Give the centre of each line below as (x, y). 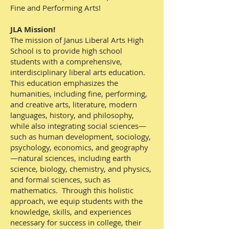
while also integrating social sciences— (78, 126)
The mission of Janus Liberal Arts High (77, 40)
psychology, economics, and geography (79, 147)
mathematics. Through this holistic (72, 190)
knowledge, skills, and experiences (71, 212)
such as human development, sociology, (81, 136)
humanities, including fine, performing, (79, 94)
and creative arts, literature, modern (74, 104)
